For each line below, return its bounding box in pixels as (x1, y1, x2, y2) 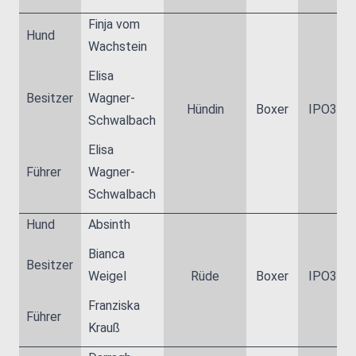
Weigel (88, 269, 127, 284)
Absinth (88, 217, 131, 232)
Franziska (88, 298, 141, 313)
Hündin (186, 102, 224, 117)
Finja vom (88, 17, 141, 32)
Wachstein (88, 39, 148, 54)
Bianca (88, 246, 126, 261)
